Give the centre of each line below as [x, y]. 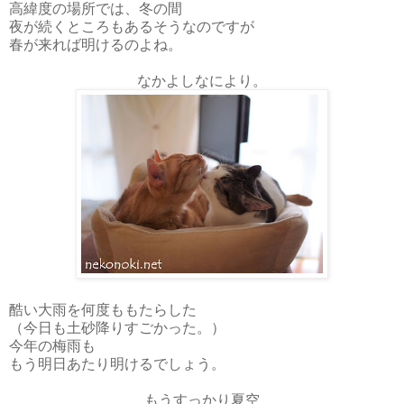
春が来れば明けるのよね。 [96, 43]
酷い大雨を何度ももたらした [103, 308]
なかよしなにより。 [202, 79]
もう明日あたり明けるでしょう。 [117, 363]
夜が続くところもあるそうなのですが [132, 25]
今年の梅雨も [52, 344]
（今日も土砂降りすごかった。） [117, 326]
